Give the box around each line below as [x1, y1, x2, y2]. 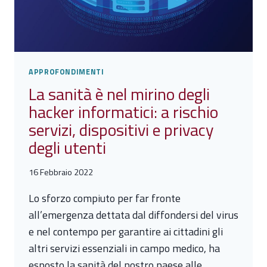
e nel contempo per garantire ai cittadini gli [29, 223, 223, 240]
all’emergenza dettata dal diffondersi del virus [29, 206, 238, 223]
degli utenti [29, 135, 106, 161]
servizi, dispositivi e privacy [29, 117, 214, 143]
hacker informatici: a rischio [29, 99, 218, 125]
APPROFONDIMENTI [29, 66, 104, 77]
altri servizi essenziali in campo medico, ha [29, 240, 220, 256]
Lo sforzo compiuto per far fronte [29, 190, 181, 206]
